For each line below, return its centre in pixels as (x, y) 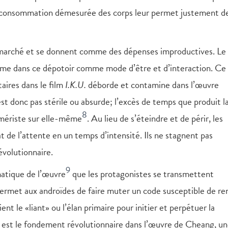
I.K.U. (76, 84)
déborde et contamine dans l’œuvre (152, 84)
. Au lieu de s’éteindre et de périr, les (155, 118)
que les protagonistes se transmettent (142, 174)
